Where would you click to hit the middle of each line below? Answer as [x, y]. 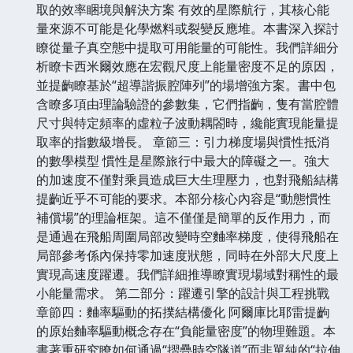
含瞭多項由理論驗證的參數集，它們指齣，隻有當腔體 [188, 104]
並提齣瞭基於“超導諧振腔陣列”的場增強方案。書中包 [186, 85]
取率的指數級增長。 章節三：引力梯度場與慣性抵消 [183, 141]
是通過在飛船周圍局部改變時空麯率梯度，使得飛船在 [188, 236]
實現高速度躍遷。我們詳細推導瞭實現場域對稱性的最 [188, 274]
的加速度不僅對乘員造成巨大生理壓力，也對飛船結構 [188, 179]
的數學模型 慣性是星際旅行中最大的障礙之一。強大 [183, 160]
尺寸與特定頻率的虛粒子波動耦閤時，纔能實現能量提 [188, 123]
